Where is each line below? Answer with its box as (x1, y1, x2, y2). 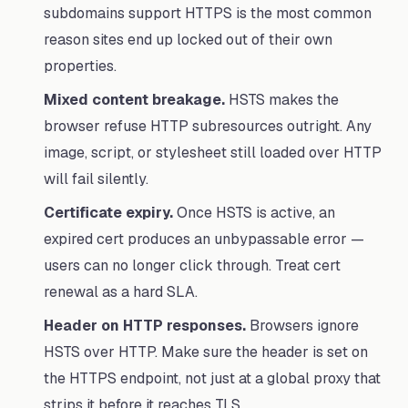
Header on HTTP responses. (44, 316, 246, 335)
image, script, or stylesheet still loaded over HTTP (44, 143, 382, 162)
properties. (44, 56, 117, 76)
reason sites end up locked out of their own (44, 30, 332, 49)
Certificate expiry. (44, 203, 173, 222)
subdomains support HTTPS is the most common (44, 4, 372, 23)
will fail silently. (44, 169, 148, 189)
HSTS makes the (225, 90, 339, 109)
